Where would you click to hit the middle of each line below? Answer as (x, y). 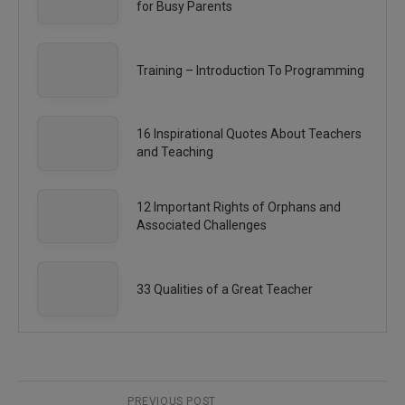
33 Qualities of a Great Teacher (225, 289)
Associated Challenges (202, 225)
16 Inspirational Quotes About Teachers (249, 134)
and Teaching (175, 152)
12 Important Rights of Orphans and (239, 207)
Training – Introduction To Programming (250, 70)
